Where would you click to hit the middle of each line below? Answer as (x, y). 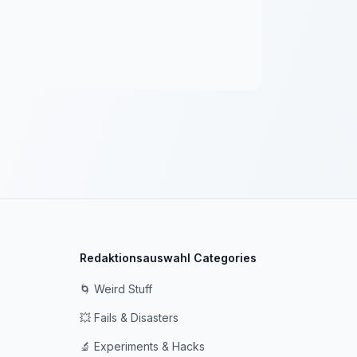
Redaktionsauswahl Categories (168, 258)
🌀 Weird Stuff (116, 289)
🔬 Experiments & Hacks (142, 346)
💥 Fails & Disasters (129, 318)
